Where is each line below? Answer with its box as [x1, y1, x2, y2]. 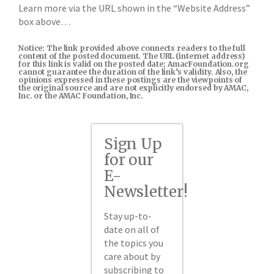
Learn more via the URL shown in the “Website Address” [18, 2, 250, 14]
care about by [104, 250, 161, 262]
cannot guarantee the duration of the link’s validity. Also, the [18, 67, 247, 76]
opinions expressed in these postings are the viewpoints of [18, 75, 243, 84]
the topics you [104, 237, 164, 249]
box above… [18, 15, 70, 28]
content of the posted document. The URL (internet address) [18, 51, 246, 61]
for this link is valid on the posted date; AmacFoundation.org [18, 59, 249, 68]
